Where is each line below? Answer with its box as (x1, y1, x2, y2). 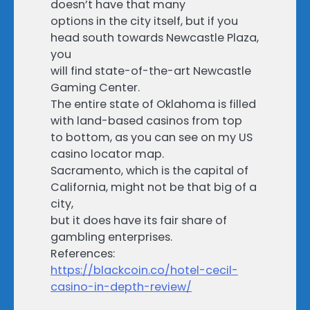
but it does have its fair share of (51, 212, 227, 229)
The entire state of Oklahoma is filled (51, 96, 256, 113)
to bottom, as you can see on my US (51, 129, 253, 146)
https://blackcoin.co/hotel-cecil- (51, 262, 238, 279)
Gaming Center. (51, 80, 140, 96)
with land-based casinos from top (51, 113, 242, 129)
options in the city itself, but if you (51, 13, 238, 30)
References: (51, 246, 115, 262)
